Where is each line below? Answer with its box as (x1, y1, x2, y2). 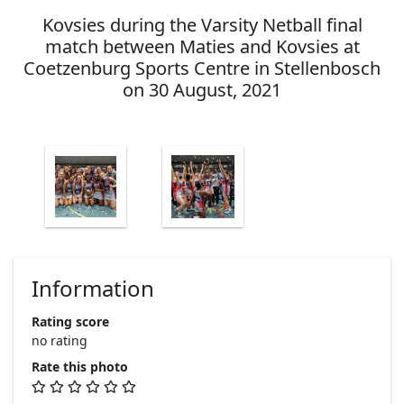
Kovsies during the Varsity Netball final (41, 12, 363, 37)
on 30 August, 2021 (123, 77, 281, 102)
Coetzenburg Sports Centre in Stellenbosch (23, 55, 381, 80)
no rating (32, 331, 87, 349)
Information (32, 272, 154, 303)
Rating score (32, 312, 109, 330)
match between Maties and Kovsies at (44, 33, 360, 59)
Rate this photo (32, 357, 128, 375)
